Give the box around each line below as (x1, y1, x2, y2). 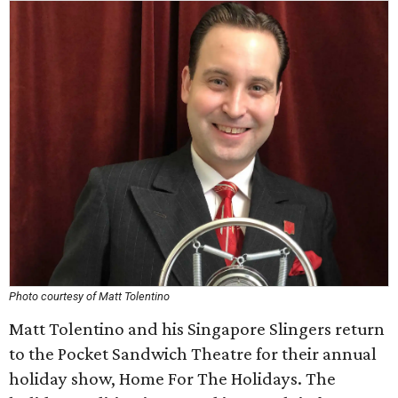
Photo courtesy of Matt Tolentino (9, 290, 170, 303)
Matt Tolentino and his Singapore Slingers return (9, 318, 385, 339)
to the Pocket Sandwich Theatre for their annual (9, 343, 377, 364)
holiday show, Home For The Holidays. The (9, 368, 336, 389)
